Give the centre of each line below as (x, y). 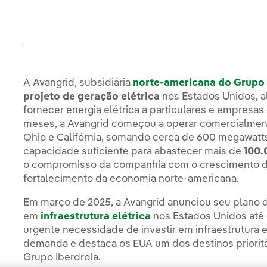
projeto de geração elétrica (93, 97)
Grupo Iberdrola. (62, 258)
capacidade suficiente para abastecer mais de (134, 152)
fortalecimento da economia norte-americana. (131, 179)
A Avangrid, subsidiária (78, 83)
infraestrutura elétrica (96, 217)
